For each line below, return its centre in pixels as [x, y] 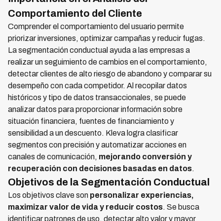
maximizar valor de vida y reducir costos [85, 207]
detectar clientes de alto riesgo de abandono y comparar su [110, 74]
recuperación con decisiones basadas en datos [100, 168]
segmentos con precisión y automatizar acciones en [97, 145]
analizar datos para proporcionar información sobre [95, 109]
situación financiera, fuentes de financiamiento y [91, 121]
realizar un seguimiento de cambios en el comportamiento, [108, 62]
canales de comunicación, [53, 157]
